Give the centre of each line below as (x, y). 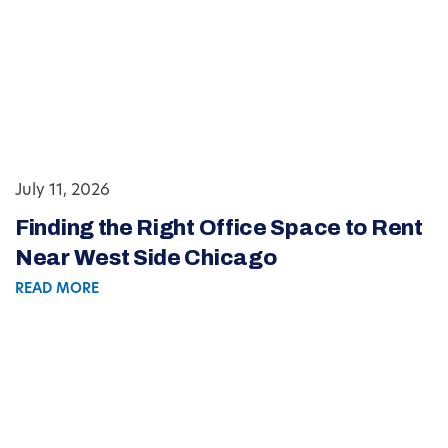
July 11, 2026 (62, 191)
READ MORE (57, 290)
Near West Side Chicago (146, 258)
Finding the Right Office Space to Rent (219, 228)
